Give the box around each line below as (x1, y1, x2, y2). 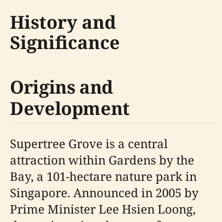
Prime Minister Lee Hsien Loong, (10, 200, 196, 217)
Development (10, 96, 130, 120)
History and (10, 9, 116, 34)
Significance (10, 30, 120, 55)
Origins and (10, 74, 113, 99)
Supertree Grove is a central (10, 135, 167, 152)
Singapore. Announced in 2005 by (10, 184, 199, 201)
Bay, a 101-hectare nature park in (10, 167, 197, 184)
